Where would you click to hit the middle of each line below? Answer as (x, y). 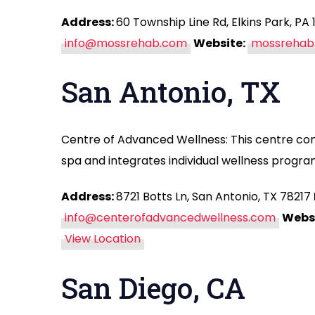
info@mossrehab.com (126, 43)
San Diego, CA (153, 288)
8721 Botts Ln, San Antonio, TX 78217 (215, 197)
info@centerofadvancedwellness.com (170, 218)
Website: (220, 43)
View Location (103, 239)
